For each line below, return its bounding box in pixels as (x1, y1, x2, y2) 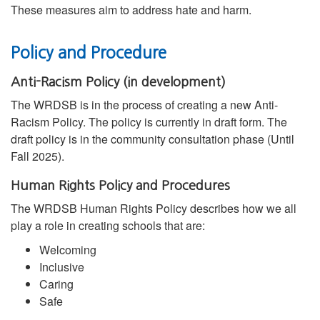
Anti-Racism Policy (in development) (11, 76, 226, 89)
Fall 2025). (11, 148, 64, 165)
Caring (39, 276, 76, 293)
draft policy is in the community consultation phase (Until (11, 131, 294, 148)
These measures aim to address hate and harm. (11, 1, 254, 19)
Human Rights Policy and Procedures (11, 179, 230, 193)
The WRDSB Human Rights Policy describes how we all (11, 200, 296, 217)
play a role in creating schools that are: (11, 217, 205, 234)
